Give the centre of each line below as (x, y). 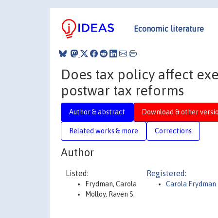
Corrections (173, 131)
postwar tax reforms (122, 90)
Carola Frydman (191, 184)
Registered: (166, 173)
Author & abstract (97, 112)
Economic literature (169, 28)
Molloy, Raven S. (110, 194)
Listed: (77, 173)
